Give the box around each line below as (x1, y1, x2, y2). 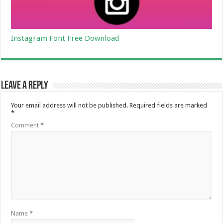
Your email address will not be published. (11, 101, 128, 109)
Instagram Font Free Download (11, 33, 119, 43)
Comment (11, 121, 41, 129)
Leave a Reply (1, 80, 49, 92)
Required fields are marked (129, 101, 208, 109)
